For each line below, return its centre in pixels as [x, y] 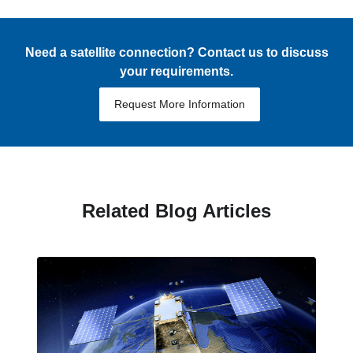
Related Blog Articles [176, 210]
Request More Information [180, 104]
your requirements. [176, 71]
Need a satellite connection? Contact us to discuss [176, 52]
